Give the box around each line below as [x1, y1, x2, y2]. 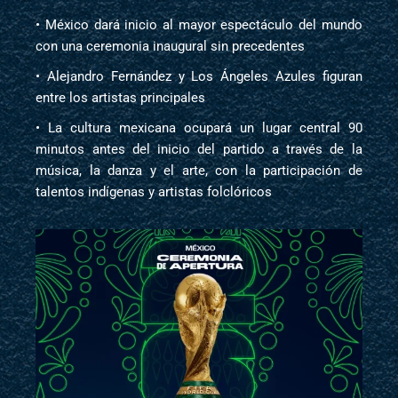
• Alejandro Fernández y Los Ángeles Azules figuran [36, 68, 362, 85]
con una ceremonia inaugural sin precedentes [36, 38, 306, 55]
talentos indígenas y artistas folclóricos [36, 184, 273, 201]
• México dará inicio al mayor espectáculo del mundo [36, 17, 362, 34]
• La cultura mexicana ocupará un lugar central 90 [36, 120, 362, 137]
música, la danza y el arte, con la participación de [36, 163, 362, 179]
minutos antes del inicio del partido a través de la [36, 141, 362, 158]
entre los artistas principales [36, 90, 206, 107]
